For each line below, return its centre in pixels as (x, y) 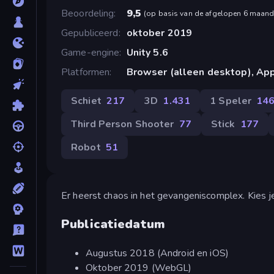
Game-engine (91, 52)
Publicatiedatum (113, 224)
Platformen (86, 72)
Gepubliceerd (90, 33)
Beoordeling (88, 13)
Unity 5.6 (147, 52)
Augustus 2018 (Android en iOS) (157, 253)
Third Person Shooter (123, 124)
